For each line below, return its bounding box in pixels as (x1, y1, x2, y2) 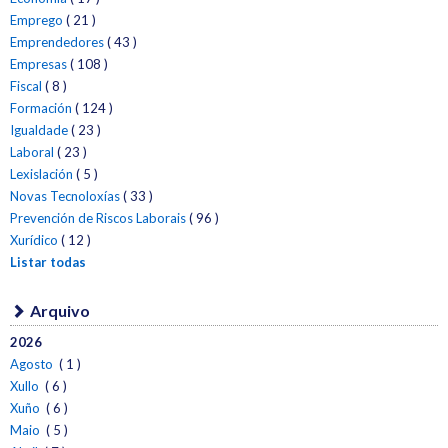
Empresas (10, 55, 67, 72)
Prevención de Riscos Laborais (10, 209, 186, 226)
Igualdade (10, 121, 68, 138)
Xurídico (10, 231, 58, 248)
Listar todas (10, 253, 86, 270)
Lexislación (10, 165, 73, 182)
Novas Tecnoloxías (10, 187, 120, 204)
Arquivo (30, 300, 90, 320)
